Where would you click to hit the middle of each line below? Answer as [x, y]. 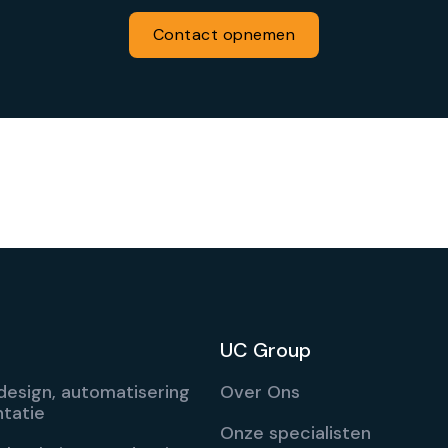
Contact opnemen [224, 34]
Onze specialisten [295, 433]
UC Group [265, 350]
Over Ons [259, 392]
